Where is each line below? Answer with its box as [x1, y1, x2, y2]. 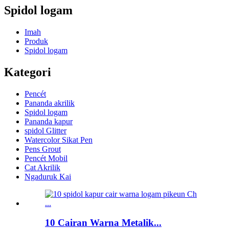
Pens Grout [25, 144, 61, 153]
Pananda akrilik [25, 98, 75, 107]
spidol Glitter [25, 126, 66, 135]
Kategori [4, 65, 51, 79]
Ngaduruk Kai [25, 172, 71, 181]
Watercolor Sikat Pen [25, 135, 93, 144]
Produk [25, 36, 48, 45]
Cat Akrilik [25, 163, 60, 172]
